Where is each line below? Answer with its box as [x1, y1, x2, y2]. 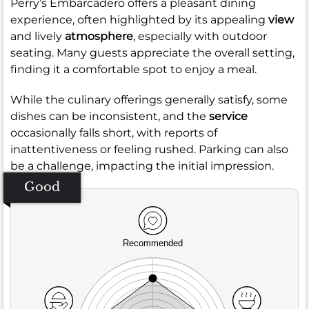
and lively [10, 29, 65, 43]
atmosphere [65, 29, 133, 43]
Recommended [123, 238, 183, 249]
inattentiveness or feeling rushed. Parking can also [10, 142, 288, 156]
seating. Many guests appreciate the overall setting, [10, 46, 295, 59]
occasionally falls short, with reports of [10, 126, 217, 139]
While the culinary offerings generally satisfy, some [10, 92, 288, 106]
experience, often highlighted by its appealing [10, 12, 268, 26]
